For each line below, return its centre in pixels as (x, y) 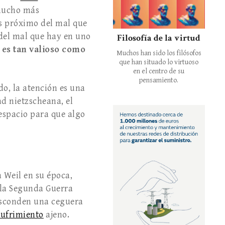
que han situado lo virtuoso (159, 62)
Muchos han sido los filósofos (159, 53)
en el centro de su (159, 71)
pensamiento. (159, 80)
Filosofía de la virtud (159, 38)
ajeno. (57, 215)
